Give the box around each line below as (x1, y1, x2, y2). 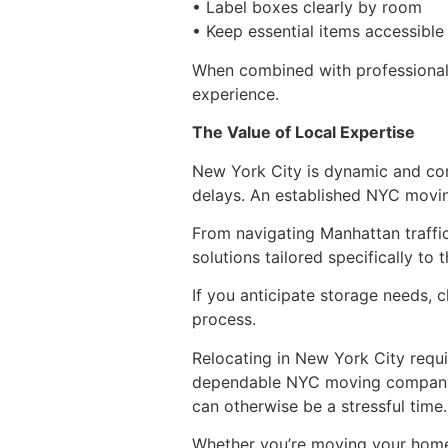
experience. (192, 83, 279, 104)
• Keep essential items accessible (192, 21, 444, 42)
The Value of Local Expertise (192, 122, 415, 143)
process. (192, 309, 256, 330)
